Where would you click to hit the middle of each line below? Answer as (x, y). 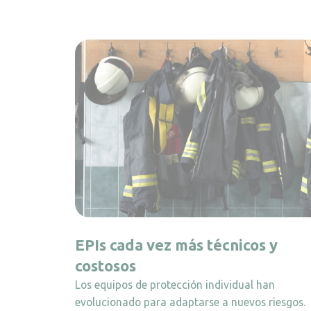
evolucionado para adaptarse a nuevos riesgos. (190, 302)
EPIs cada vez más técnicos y (176, 244)
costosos (106, 265)
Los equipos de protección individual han (175, 284)
